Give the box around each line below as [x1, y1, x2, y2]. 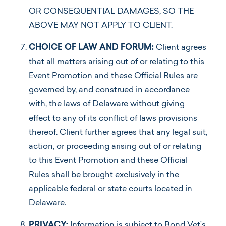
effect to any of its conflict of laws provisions [29, 114, 197, 123]
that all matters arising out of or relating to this [29, 58, 204, 66]
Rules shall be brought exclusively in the [29, 171, 179, 179]
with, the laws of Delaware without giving [29, 100, 185, 108]
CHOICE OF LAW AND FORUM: [29, 43, 154, 52]
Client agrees [154, 43, 206, 52]
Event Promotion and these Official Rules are [29, 72, 198, 80]
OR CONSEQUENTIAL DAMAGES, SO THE [29, 7, 194, 16]
